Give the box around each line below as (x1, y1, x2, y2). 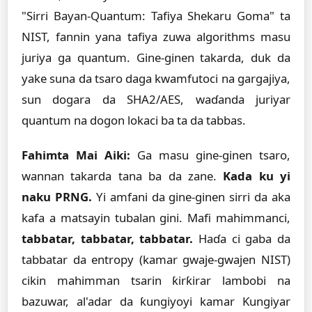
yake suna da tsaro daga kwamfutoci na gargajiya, (22, 70, 290, 86)
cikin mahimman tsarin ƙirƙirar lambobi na (22, 272, 290, 288)
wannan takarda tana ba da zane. (22, 168, 224, 184)
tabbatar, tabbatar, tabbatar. (22, 231, 194, 247)
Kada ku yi (223, 168, 290, 184)
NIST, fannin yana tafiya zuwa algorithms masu (22, 29, 290, 45)
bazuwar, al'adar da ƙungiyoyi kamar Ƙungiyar (22, 293, 290, 309)
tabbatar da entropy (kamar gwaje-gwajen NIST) (22, 251, 290, 267)
